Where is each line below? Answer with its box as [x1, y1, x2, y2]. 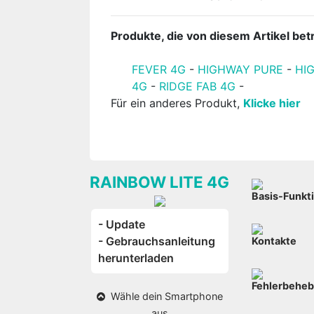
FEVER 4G [132, 62, 186, 76]
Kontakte [251, 234, 296, 247]
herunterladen [98, 250, 175, 265]
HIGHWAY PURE [198, 62, 284, 76]
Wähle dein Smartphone [104, 289, 223, 302]
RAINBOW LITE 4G [90, 172, 230, 191]
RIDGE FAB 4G [159, 78, 236, 93]
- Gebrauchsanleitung [98, 233, 216, 248]
